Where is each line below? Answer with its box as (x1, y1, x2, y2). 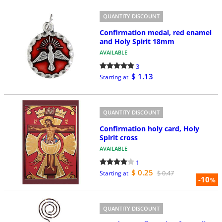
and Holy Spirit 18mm (99, 37, 174, 46)
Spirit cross (99, 132, 138, 142)
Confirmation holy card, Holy (99, 123, 199, 133)
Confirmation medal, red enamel (99, 28, 212, 37)
